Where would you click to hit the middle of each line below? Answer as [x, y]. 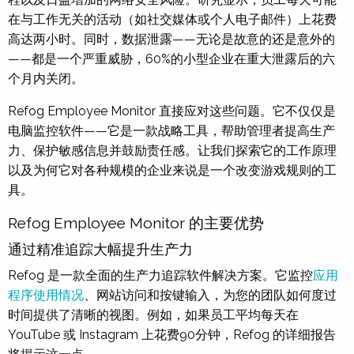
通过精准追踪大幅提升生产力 [100, 249]
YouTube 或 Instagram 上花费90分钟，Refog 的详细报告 [172, 334]
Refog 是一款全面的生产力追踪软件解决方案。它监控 [160, 275]
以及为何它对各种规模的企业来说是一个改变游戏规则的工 [172, 170]
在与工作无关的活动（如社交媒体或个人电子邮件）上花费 [172, 19]
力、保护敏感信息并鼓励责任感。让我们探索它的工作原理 [172, 150]
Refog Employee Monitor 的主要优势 [136, 222]
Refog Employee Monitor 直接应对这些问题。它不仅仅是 [172, 111]
